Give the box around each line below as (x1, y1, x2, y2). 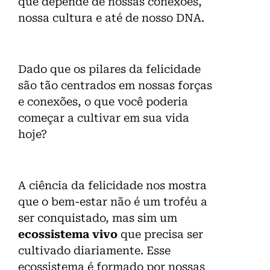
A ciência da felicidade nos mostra (18, 178, 207, 192)
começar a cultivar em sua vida (18, 111, 189, 124)
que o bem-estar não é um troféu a (18, 195, 207, 208)
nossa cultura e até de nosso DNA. (18, 11, 204, 24)
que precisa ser (118, 227, 203, 240)
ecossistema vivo (18, 227, 118, 240)
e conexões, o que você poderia (18, 95, 188, 108)
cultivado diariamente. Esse (18, 243, 171, 257)
